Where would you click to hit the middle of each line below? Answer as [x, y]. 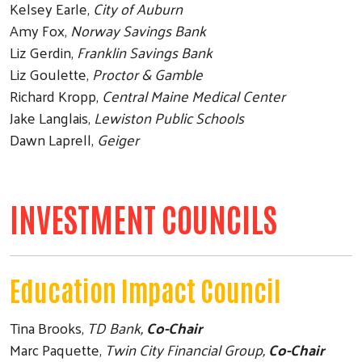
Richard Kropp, [54, 95]
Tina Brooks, [48, 327]
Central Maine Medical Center [192, 95]
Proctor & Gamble [146, 74]
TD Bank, [117, 327]
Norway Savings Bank [138, 30]
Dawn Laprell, [53, 139]
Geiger [118, 139]
